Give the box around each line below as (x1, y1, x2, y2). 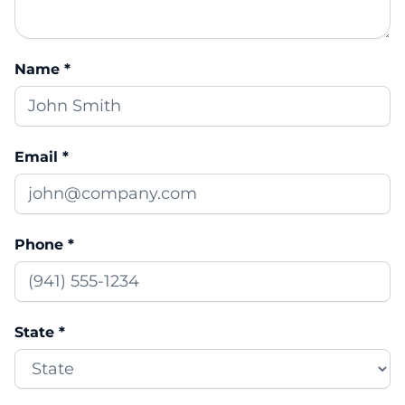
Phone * (14, 236, 74, 254)
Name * (14, 61, 71, 79)
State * (14, 324, 65, 342)
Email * (14, 148, 69, 166)
